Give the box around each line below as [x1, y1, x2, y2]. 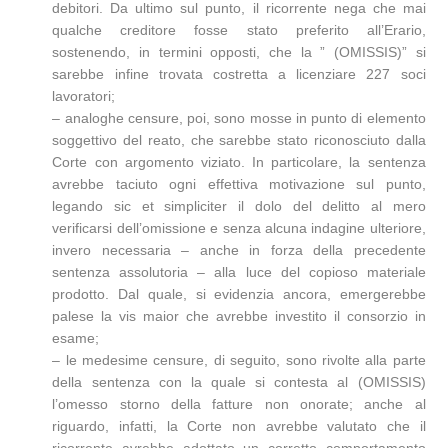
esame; [52, 330, 100, 346]
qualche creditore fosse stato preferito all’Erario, [52, 22, 426, 38]
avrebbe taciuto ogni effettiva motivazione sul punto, [52, 176, 426, 192]
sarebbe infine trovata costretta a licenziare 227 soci [52, 66, 426, 82]
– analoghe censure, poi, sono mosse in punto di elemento [52, 110, 426, 126]
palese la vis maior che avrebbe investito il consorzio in [52, 308, 426, 324]
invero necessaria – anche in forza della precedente [52, 242, 426, 258]
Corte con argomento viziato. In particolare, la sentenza [52, 154, 426, 170]
